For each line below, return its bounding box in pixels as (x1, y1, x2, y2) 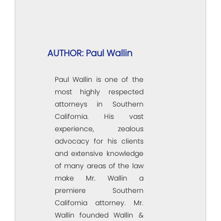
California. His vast (55, 111, 144, 122)
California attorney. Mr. (55, 198, 144, 208)
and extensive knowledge (55, 148, 144, 159)
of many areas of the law (55, 161, 144, 171)
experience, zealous (55, 124, 144, 134)
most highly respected (55, 87, 144, 97)
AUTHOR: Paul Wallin (47, 47, 132, 60)
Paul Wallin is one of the (55, 74, 144, 85)
